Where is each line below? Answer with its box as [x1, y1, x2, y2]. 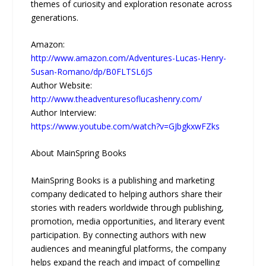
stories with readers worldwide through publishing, [31, 201, 224, 213]
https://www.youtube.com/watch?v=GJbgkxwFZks [31, 120, 220, 132]
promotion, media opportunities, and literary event [31, 215, 226, 227]
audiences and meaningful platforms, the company [31, 242, 227, 254]
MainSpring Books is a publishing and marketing [31, 174, 215, 186]
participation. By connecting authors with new [31, 229, 207, 240]
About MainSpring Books [31, 147, 127, 159]
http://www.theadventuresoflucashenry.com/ [31, 93, 202, 104]
